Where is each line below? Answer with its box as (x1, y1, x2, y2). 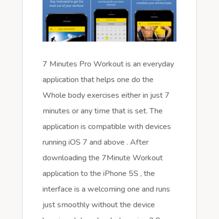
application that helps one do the (42, 74, 153, 86)
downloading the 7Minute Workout (42, 153, 163, 164)
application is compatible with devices (42, 121, 171, 132)
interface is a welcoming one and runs (42, 184, 170, 195)
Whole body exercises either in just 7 (42, 90, 170, 101)
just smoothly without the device (42, 199, 155, 211)
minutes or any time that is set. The (42, 106, 163, 117)
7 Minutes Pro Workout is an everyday (42, 59, 174, 70)
